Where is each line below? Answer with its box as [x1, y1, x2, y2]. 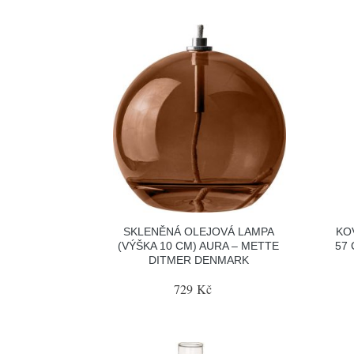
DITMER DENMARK [148, 254, 249, 266]
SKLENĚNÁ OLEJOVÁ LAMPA [122, 225, 274, 238]
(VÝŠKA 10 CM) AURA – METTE [118, 239, 280, 252]
